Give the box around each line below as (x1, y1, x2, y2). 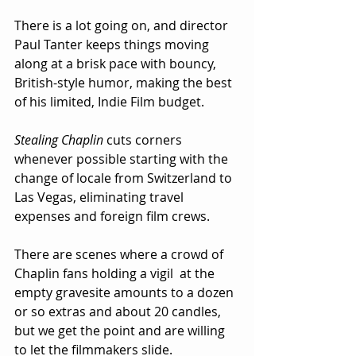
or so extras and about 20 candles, (14, 303, 224, 321)
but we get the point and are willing (14, 322, 228, 340)
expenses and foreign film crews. (14, 207, 216, 226)
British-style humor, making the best (14, 74, 235, 92)
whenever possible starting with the (14, 150, 231, 168)
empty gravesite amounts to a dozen (14, 284, 237, 302)
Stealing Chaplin (14, 131, 103, 149)
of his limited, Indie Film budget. (14, 93, 211, 111)
